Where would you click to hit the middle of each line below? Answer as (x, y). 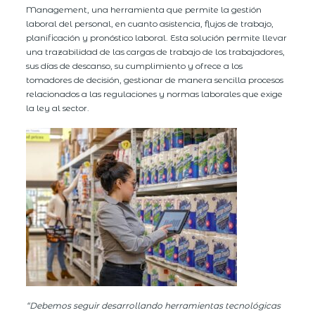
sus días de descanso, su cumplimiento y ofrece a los (135, 65)
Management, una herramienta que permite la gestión (144, 9)
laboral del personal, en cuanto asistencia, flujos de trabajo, (150, 23)
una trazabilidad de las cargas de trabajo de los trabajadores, (156, 51)
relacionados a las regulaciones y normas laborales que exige (155, 94)
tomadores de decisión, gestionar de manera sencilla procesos (155, 79)
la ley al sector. (58, 108)
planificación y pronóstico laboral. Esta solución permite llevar (157, 37)
